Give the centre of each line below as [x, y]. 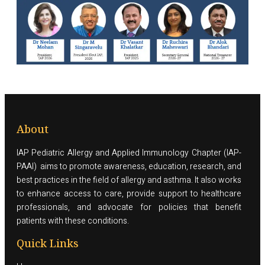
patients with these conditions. [73, 221]
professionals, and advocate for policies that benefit [129, 207]
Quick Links [48, 243]
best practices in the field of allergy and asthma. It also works [129, 180]
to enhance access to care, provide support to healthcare [129, 193]
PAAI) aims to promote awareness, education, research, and [129, 166]
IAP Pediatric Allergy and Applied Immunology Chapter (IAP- [129, 153]
